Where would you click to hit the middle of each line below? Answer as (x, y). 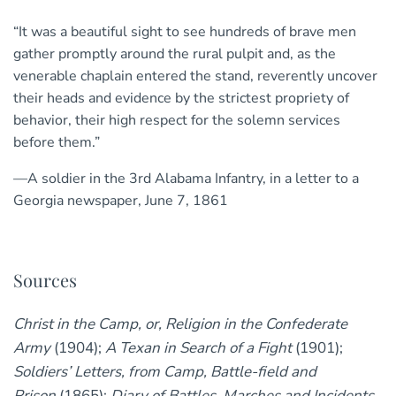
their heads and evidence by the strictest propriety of (181, 99)
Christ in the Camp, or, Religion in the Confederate (180, 324)
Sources (45, 280)
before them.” (57, 143)
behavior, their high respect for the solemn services (177, 121)
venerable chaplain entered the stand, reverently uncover (195, 76)
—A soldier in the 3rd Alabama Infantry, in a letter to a (186, 179)
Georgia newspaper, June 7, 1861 (121, 201)
